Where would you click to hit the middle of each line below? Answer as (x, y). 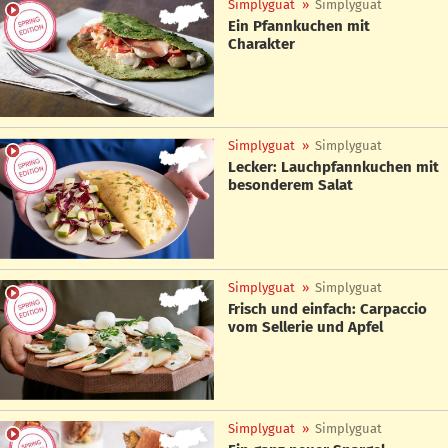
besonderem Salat (290, 185)
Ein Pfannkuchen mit (299, 26)
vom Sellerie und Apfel (305, 326)
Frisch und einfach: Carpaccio (327, 308)
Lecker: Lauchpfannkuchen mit (333, 167)
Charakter (261, 44)
